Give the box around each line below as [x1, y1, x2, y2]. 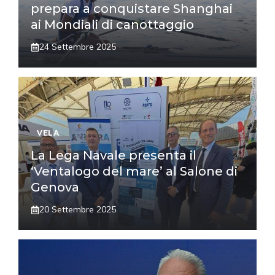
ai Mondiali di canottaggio [31, 17, 194, 33]
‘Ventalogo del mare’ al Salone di [31, 164, 238, 179]
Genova [31, 180, 79, 195]
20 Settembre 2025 [39, 204, 116, 215]
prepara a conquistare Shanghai [31, 1, 233, 17]
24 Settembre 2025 [39, 41, 116, 53]
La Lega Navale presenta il [31, 148, 196, 163]
